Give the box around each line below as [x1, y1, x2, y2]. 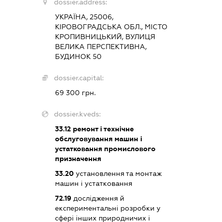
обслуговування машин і [55, 134, 142, 143]
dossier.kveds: [54, 110, 101, 118]
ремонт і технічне [70, 124, 134, 133]
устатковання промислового [55, 144, 156, 153]
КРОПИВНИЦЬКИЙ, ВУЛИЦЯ [55, 32, 155, 41]
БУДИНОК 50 [55, 52, 102, 60]
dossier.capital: [54, 73, 104, 82]
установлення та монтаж [73, 169, 162, 177]
